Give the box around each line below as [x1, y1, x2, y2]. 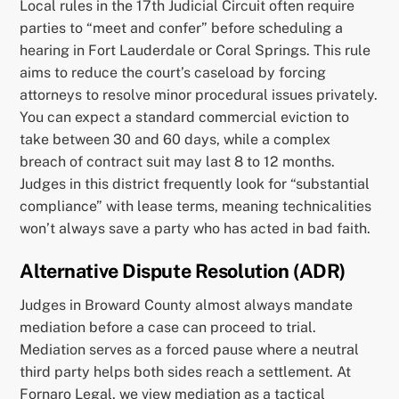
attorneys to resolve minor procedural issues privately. [20, 85, 379, 103]
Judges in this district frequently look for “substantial [20, 175, 370, 192]
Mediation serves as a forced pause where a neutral [20, 341, 360, 359]
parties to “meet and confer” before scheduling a [20, 19, 344, 37]
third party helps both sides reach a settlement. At [20, 363, 352, 381]
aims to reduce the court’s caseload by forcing [20, 63, 327, 81]
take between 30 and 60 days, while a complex [20, 130, 331, 148]
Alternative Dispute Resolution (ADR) [20, 259, 346, 283]
